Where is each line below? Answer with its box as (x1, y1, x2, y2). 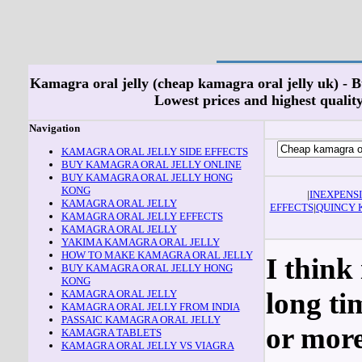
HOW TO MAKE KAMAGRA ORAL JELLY (61, 249, 253, 261)
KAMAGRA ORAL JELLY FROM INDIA (61, 301, 240, 313)
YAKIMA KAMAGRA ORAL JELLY (61, 236, 220, 248)
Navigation (28, 122, 80, 134)
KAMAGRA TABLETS (61, 326, 162, 339)
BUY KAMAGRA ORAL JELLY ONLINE (61, 158, 242, 170)
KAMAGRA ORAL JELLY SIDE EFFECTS (61, 145, 248, 158)
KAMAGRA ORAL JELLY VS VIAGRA (61, 339, 234, 351)
